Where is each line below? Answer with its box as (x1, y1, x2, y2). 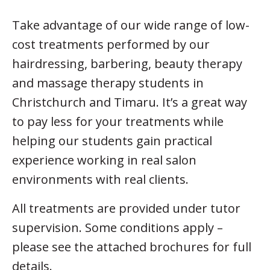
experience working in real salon (12, 151, 196, 168)
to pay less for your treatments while (12, 113, 224, 130)
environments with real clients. (12, 171, 189, 187)
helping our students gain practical (12, 132, 212, 149)
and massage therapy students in (12, 74, 204, 91)
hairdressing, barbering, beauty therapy (12, 55, 242, 72)
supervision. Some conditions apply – (12, 219, 223, 236)
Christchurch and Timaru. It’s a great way (12, 93, 247, 110)
